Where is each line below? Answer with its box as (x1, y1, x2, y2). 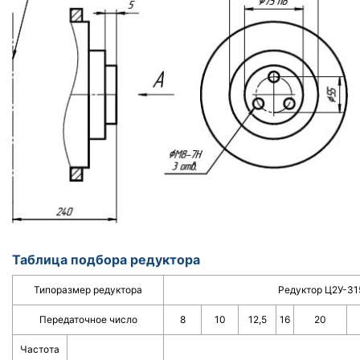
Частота (20, 342, 59, 355)
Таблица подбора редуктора (12, 251, 200, 268)
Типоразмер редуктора (34, 283, 142, 296)
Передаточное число (39, 313, 137, 325)
